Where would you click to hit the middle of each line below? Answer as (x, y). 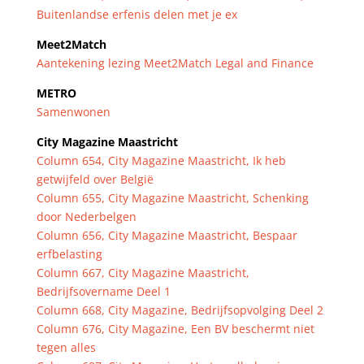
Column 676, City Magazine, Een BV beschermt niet (175, 329)
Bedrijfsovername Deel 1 (103, 291)
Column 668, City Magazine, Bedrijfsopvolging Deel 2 (180, 310)
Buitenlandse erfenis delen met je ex (136, 14)
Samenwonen (73, 112)
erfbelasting (69, 254)
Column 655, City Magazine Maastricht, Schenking (172, 198)
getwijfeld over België (95, 179)
